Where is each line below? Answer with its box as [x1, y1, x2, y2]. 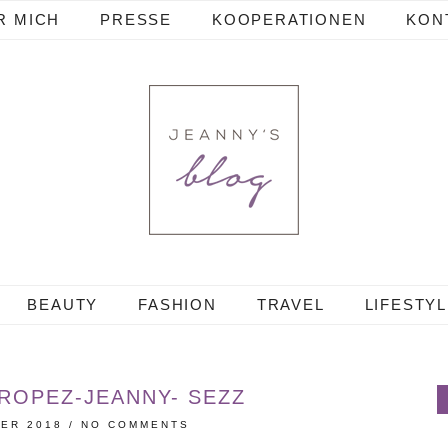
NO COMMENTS [81, 419, 191, 430]
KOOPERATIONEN [212, 11, 367, 28]
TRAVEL [256, 296, 325, 313]
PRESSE [100, 11, 172, 28]
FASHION [138, 296, 217, 313]
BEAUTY [27, 296, 99, 313]
